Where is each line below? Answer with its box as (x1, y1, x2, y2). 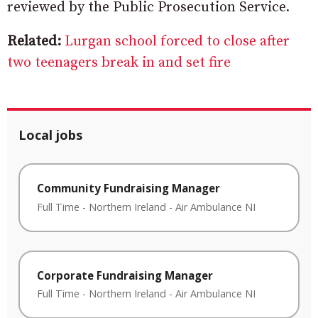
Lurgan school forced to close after (65, 33, 290, 51)
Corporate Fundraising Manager (37, 268, 213, 283)
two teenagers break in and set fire (7, 54, 231, 72)
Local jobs (18, 126, 82, 144)
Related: (7, 33, 61, 51)
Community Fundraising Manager (37, 181, 220, 196)
